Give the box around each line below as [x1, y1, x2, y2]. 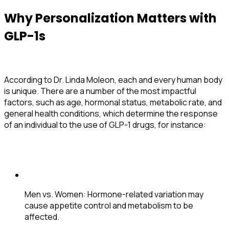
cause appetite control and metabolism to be [25, 200, 193, 212]
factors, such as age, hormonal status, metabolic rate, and [4, 97, 222, 108]
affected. [25, 211, 59, 223]
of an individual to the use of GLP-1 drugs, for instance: [4, 119, 208, 131]
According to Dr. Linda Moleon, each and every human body [4, 74, 222, 86]
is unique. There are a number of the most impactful [4, 85, 196, 97]
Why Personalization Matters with [4, 9, 217, 27]
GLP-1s [4, 27, 45, 44]
